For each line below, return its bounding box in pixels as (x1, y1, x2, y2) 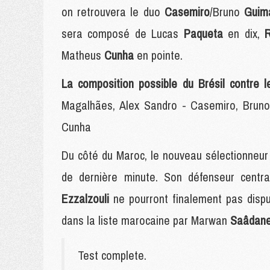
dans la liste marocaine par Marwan (61, 212, 230, 228)
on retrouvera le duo (61, 4, 165, 20)
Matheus (61, 47, 104, 63)
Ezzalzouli (61, 190, 113, 207)
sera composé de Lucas (61, 25, 184, 42)
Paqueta (183, 25, 228, 42)
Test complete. (78, 247, 146, 263)
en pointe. (137, 47, 183, 63)
